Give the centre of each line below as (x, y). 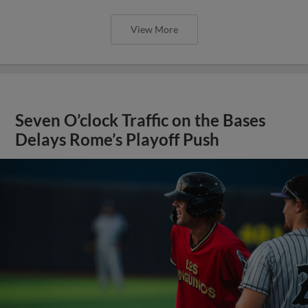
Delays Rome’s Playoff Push (118, 140)
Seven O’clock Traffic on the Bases (141, 120)
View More (154, 29)
